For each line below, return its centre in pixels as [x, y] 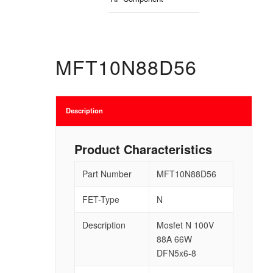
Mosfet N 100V [185, 225]
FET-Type [101, 199]
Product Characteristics [145, 149]
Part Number [107, 173]
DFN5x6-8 [176, 253]
